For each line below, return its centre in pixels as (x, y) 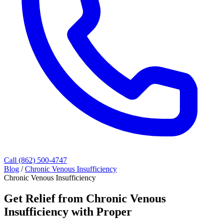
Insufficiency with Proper (68, 211)
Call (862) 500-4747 (35, 160)
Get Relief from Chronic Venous (85, 198)
